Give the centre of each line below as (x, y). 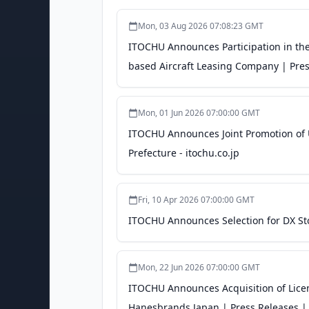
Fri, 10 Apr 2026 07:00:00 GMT (196, 200)
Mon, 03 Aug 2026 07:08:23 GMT (201, 26)
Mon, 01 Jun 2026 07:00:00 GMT (199, 113)
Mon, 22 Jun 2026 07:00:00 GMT (199, 267)
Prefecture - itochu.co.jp (184, 153)
